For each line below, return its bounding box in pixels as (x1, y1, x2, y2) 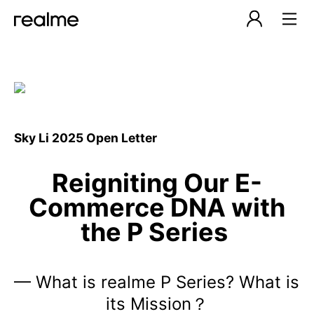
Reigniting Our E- (51, 168, 262, 199)
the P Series (80, 217, 233, 248)
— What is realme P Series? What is (14, 272, 300, 293)
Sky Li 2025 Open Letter (13, 130, 157, 146)
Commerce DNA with (28, 192, 285, 224)
